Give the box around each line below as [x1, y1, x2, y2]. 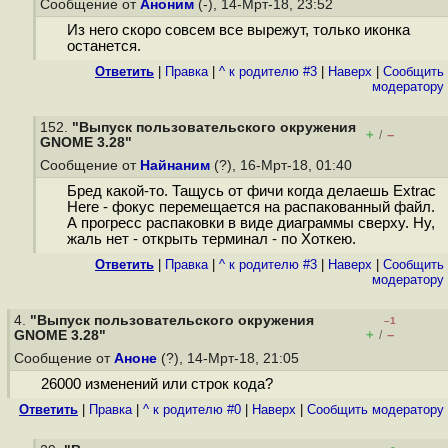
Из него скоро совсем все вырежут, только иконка [66, 22, 410, 39]
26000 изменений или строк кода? [40, 376, 273, 393]
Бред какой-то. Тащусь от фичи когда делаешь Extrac [66, 183, 436, 200]
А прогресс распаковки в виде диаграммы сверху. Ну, [66, 215, 435, 232]
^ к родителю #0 [143, 402, 241, 417]
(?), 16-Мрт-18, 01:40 [210, 158, 356, 173]
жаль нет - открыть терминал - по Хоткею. [66, 231, 356, 248]
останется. [66, 38, 141, 55]
